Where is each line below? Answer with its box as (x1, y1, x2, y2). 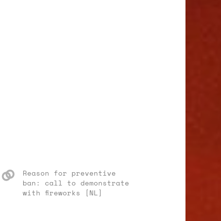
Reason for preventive (23, 168, 116, 178)
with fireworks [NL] (23, 187, 103, 198)
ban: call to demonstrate (23, 178, 129, 188)
